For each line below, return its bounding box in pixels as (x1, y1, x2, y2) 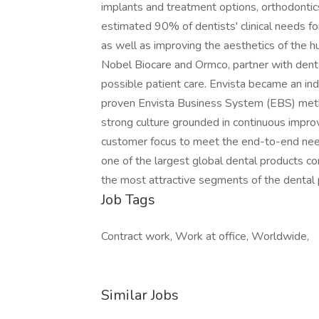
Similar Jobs (101, 286, 179, 305)
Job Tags (101, 190, 155, 209)
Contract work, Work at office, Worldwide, (101, 229, 309, 244)
